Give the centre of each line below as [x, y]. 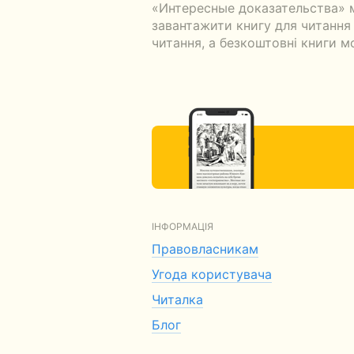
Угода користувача [212, 274]
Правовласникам [205, 249]
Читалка [177, 299]
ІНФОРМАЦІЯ [183, 226]
